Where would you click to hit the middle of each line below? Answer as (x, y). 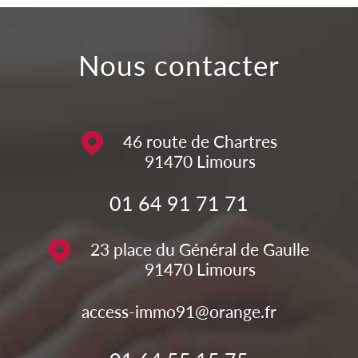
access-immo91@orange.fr (179, 311)
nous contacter (190, 64)
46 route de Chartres (200, 141)
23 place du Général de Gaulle (200, 249)
